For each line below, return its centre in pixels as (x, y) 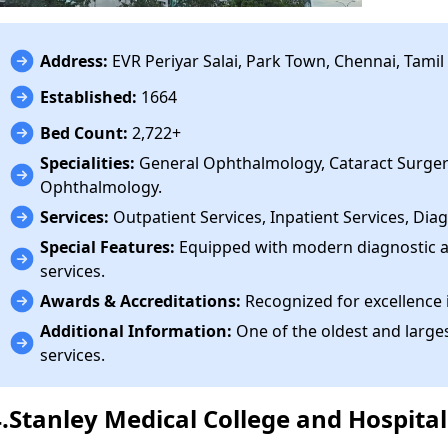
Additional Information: (136, 330)
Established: (89, 96)
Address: (74, 60)
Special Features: (108, 246)
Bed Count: (84, 132)
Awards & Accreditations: (141, 300)
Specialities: (88, 162)
